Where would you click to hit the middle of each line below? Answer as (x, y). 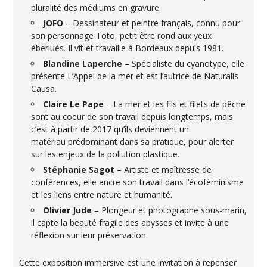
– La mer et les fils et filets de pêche (175, 104)
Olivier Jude (68, 210)
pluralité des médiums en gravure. (96, 7)
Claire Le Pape (74, 104)
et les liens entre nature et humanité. (102, 194)
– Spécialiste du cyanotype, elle (184, 63)
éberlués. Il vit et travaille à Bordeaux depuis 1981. (128, 48)
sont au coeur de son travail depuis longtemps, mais (132, 116)
